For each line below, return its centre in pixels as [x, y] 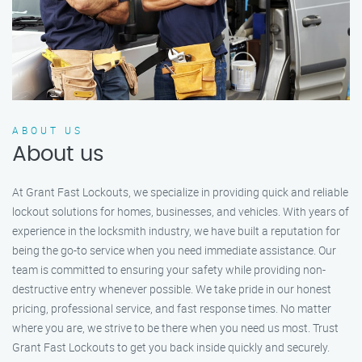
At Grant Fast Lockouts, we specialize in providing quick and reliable [180, 192]
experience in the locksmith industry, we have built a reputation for [176, 231]
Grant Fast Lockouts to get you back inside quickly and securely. [171, 347]
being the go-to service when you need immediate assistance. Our [174, 250]
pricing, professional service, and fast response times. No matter [172, 309]
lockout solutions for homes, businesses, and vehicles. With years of [181, 212]
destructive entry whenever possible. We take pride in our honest [172, 289]
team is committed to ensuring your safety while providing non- [169, 270]
